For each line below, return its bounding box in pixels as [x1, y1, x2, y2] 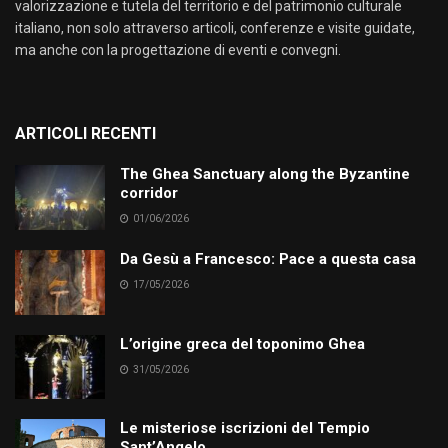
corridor [120, 184, 178, 203]
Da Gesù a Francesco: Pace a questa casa [120, 250, 416, 269]
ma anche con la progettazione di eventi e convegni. [15, 42, 341, 59]
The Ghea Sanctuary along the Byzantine [120, 165, 410, 184]
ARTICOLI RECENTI [15, 124, 156, 144]
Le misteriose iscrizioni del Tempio [120, 418, 370, 437]
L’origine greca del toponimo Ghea [120, 334, 365, 353]
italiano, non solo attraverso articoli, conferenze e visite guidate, [15, 20, 415, 37]
